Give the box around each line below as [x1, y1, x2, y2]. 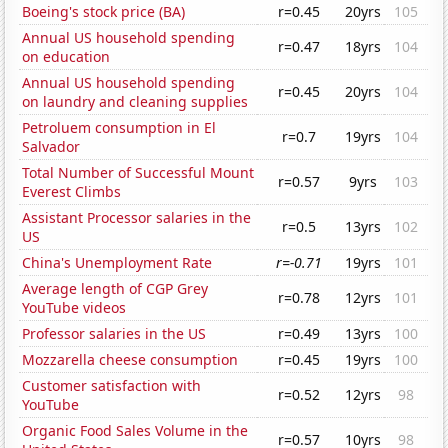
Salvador [22, 137, 81, 157]
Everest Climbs [22, 182, 122, 202]
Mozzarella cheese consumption [22, 350, 239, 370]
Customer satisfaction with [22, 376, 202, 396]
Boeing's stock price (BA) [22, 2, 186, 22]
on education [22, 47, 111, 67]
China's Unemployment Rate [22, 253, 213, 273]
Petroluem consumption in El [22, 118, 217, 138]
